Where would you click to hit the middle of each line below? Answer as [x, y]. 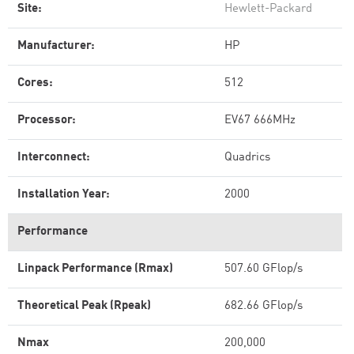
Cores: [35, 83]
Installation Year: [64, 195]
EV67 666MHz [260, 121]
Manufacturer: [56, 46]
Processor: [47, 121]
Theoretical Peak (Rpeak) [84, 306]
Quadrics [247, 158]
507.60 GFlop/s [264, 269]
